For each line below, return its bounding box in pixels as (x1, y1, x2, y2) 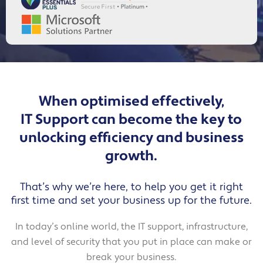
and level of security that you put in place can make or (11, 236, 252, 248)
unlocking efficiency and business (19, 129, 244, 147)
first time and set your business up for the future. (11, 194, 252, 207)
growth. (105, 147, 158, 165)
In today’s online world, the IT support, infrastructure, (15, 221, 248, 232)
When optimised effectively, (38, 92, 224, 110)
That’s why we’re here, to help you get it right (19, 180, 243, 194)
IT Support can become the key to (21, 110, 242, 129)
